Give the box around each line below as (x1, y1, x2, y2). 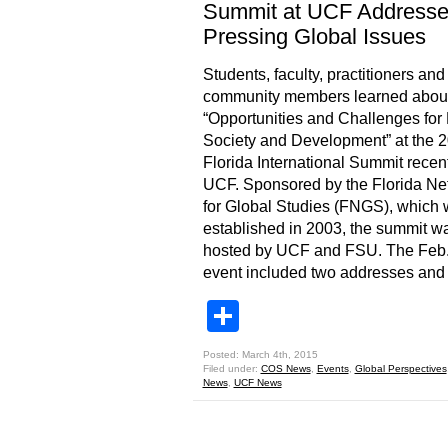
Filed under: (202, 363, 261, 374)
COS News (260, 363, 311, 374)
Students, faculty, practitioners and (202, 66, 445, 83)
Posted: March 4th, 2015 (202, 349, 318, 360)
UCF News (233, 377, 282, 388)
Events (316, 363, 349, 374)
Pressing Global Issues (202, 24, 426, 49)
